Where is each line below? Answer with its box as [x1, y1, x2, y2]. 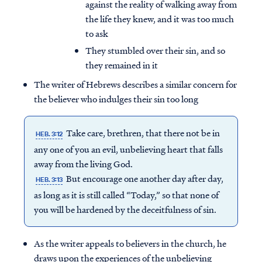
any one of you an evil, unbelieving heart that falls [33, 143, 223, 156]
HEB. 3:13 [35, 175, 63, 185]
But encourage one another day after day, [64, 172, 224, 185]
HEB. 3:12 [35, 129, 63, 139]
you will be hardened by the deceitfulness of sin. [33, 203, 216, 216]
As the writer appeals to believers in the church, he [34, 237, 226, 250]
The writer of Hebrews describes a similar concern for [34, 78, 237, 91]
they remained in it [85, 58, 158, 72]
